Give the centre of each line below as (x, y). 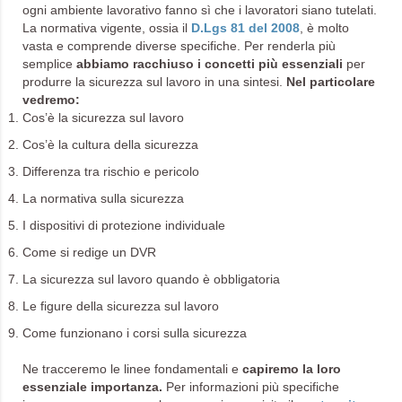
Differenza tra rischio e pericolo (111, 171)
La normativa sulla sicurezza (103, 198)
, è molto (324, 28)
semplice (48, 64)
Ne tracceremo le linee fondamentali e (132, 369)
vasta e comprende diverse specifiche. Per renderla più (179, 46)
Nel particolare (331, 82)
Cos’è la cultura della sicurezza (110, 144)
